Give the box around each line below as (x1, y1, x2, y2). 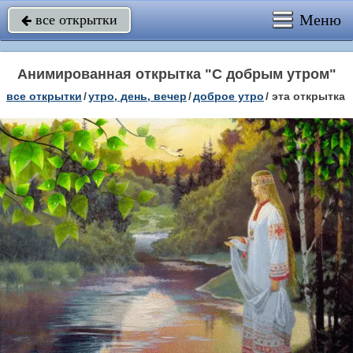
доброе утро (193, 90, 264, 102)
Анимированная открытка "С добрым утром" (17, 66, 336, 82)
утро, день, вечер (88, 90, 187, 102)
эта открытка (272, 90, 345, 102)
